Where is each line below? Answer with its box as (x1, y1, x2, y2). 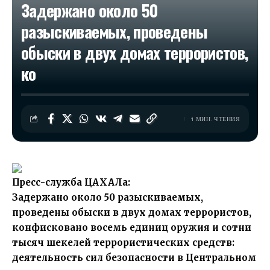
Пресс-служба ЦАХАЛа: (12, 177, 130, 188)
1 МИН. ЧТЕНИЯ (190, 114, 240, 124)
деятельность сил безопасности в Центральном (12, 252, 256, 263)
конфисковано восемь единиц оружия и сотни (12, 222, 251, 233)
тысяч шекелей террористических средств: (12, 237, 234, 248)
